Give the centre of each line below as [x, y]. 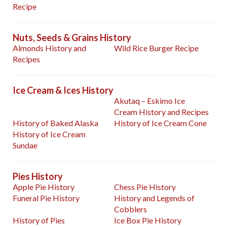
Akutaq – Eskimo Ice [150, 101]
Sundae [25, 145]
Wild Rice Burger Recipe [157, 48]
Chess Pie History [145, 187]
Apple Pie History [44, 187]
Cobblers [131, 209]
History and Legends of [155, 198]
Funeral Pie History [46, 198]
